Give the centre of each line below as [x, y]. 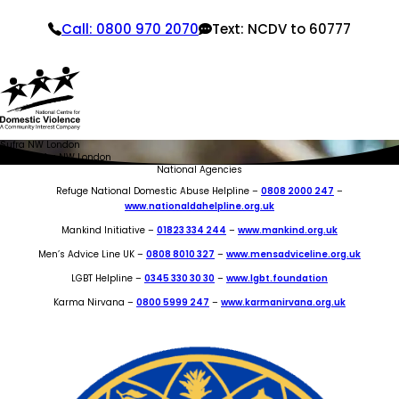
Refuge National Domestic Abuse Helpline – [159, 191]
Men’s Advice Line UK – [92, 255]
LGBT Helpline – [108, 279]
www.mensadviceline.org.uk [293, 255]
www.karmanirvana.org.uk [283, 303]
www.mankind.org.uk [288, 231]
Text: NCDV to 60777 [281, 29]
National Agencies [199, 170]
